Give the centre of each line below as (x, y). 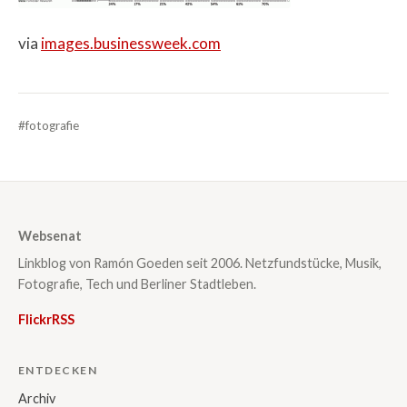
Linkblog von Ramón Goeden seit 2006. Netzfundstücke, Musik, (200, 263)
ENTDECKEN (58, 371)
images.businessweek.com (131, 44)
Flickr (35, 319)
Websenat (50, 236)
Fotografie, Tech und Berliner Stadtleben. (137, 283)
